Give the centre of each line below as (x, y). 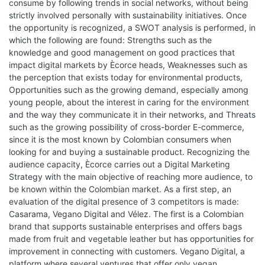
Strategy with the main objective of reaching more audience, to (131, 177)
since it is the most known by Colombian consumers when (120, 139)
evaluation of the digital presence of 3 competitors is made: (124, 201)
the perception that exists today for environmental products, (126, 77)
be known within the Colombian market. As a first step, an (120, 189)
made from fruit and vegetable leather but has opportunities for (131, 239)
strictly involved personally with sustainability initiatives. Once (128, 15)
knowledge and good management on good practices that (122, 52)
